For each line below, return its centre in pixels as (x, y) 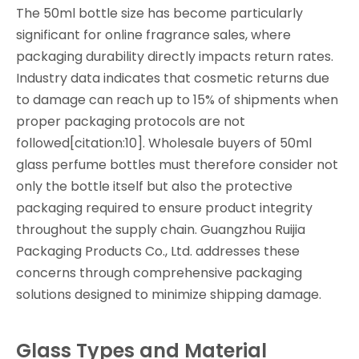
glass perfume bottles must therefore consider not (177, 165)
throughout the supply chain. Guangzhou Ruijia (161, 230)
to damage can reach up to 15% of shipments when (177, 100)
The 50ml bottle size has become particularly (159, 13)
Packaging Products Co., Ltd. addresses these (158, 251)
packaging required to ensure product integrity (164, 208)
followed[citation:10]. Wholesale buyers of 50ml (164, 143)
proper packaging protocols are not (131, 121)
